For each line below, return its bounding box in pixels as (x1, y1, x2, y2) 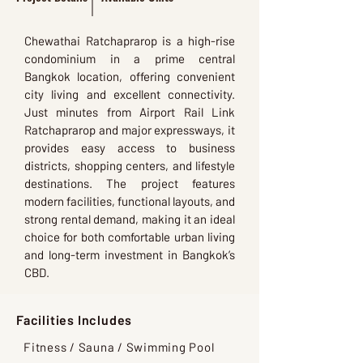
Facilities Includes (16, 312, 133, 327)
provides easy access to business (24, 140, 235, 155)
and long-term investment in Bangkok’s (24, 247, 235, 262)
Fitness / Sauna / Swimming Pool (23, 340, 215, 354)
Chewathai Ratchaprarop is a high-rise (24, 33, 235, 48)
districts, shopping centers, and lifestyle (24, 158, 235, 173)
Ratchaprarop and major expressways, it (24, 122, 235, 137)
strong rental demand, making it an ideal (24, 211, 235, 226)
